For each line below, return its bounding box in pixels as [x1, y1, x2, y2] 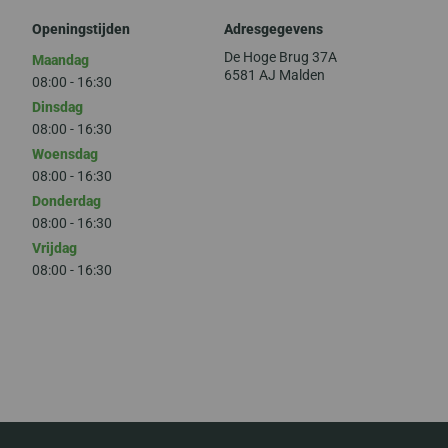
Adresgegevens [223, 20, 323, 37]
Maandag [31, 51, 89, 68]
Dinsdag [31, 98, 83, 115]
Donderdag [31, 192, 101, 209]
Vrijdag [31, 239, 77, 256]
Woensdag [31, 145, 98, 162]
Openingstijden [31, 20, 130, 37]
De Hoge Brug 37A [223, 48, 337, 65]
